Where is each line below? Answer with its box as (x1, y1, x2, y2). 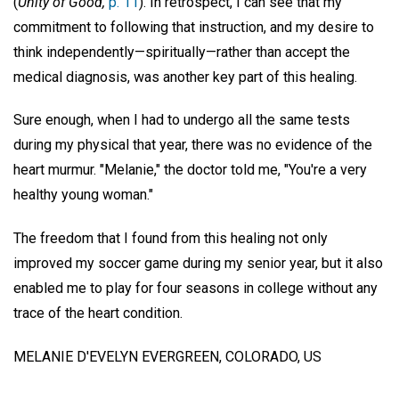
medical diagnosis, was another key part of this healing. (13, 68, 357, 85)
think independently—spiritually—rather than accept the (13, 43, 350, 61)
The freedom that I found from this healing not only (13, 230, 328, 248)
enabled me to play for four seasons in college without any (13, 280, 378, 297)
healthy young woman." (13, 186, 153, 204)
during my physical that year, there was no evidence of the (13, 136, 372, 154)
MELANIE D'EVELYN (13, 347, 138, 365)
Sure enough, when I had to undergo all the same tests (13, 111, 350, 129)
